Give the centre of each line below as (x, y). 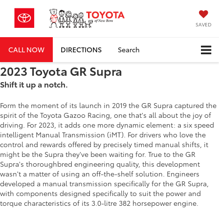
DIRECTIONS (81, 49)
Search (129, 49)
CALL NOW (26, 49)
